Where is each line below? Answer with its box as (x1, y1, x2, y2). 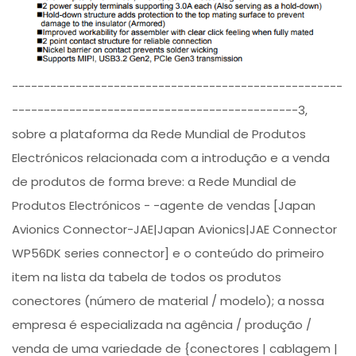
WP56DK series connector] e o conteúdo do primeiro (12, 245, 325, 262)
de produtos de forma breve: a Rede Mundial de (12, 173, 297, 191)
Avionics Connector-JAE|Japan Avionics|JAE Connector (12, 221, 338, 238)
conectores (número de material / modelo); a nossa (12, 292, 325, 310)
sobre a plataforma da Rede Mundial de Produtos (12, 126, 307, 143)
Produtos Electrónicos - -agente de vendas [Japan (12, 197, 316, 215)
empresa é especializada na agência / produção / (12, 316, 312, 334)
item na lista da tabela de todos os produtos (12, 269, 282, 286)
